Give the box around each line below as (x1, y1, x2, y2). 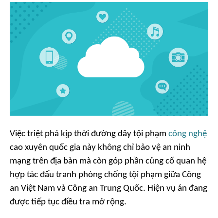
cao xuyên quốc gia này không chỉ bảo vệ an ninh (10, 143, 190, 153)
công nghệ (168, 129, 207, 139)
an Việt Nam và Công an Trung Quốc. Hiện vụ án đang (10, 184, 207, 194)
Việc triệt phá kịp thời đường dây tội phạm (10, 129, 168, 139)
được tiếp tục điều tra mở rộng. (10, 198, 127, 207)
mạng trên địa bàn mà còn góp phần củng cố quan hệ (10, 157, 206, 166)
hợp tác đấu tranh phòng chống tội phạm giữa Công (10, 170, 201, 180)
